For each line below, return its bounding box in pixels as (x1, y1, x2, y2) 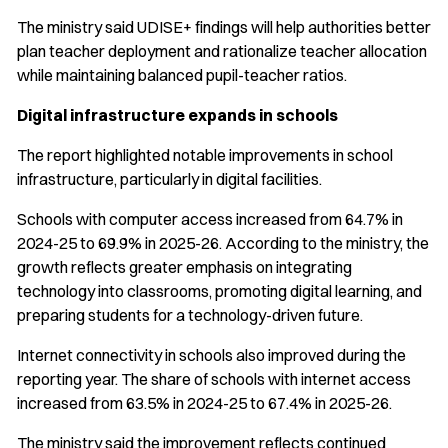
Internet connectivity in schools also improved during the (17, 345, 406, 366)
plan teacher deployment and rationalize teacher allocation (17, 41, 427, 62)
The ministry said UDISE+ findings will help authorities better (17, 17, 431, 38)
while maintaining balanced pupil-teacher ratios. (17, 65, 347, 86)
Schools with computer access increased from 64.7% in (17, 209, 403, 230)
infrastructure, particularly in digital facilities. (17, 169, 322, 190)
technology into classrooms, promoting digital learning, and (17, 281, 422, 302)
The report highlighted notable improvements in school (17, 145, 393, 166)
